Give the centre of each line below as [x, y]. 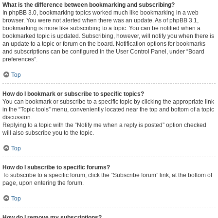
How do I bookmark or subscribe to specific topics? [73, 94]
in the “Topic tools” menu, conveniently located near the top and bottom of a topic [108, 109]
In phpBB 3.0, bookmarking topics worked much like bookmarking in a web [100, 13]
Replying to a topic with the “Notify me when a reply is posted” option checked [104, 125]
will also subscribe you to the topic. [48, 133]
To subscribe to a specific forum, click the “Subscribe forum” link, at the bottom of [107, 175]
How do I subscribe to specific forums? [56, 167]
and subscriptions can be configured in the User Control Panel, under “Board [103, 52]
